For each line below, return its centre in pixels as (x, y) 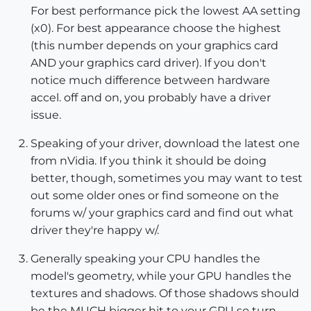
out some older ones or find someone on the (155, 195)
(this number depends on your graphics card (154, 45)
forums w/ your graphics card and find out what (162, 212)
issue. (46, 115)
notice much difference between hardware (150, 80)
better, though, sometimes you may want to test (167, 178)
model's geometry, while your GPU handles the (161, 276)
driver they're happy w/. (95, 230)
